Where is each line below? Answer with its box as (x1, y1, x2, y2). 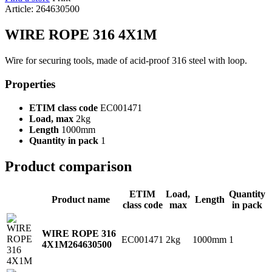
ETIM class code (29, 102, 98, 113)
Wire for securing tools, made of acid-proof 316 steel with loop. (5, 55, 247, 66)
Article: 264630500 (5, 4, 80, 15)
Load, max (29, 113, 73, 124)
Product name (51, 194, 110, 205)
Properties (5, 77, 55, 90)
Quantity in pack (29, 135, 98, 146)
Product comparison (5, 158, 132, 174)
